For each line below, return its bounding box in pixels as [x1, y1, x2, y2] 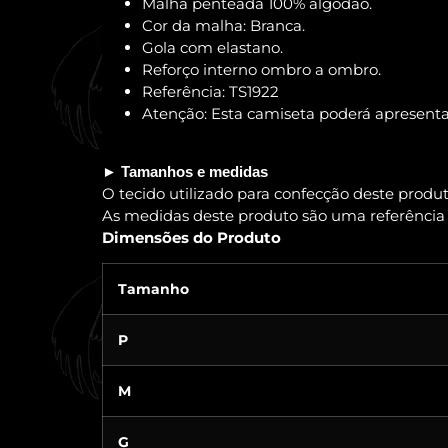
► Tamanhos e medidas [102, 163, 268, 181]
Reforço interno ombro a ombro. [142, 59, 381, 79]
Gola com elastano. [142, 37, 283, 57]
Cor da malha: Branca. [142, 15, 305, 35]
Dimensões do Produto [102, 228, 281, 248]
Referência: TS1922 [142, 81, 279, 101]
